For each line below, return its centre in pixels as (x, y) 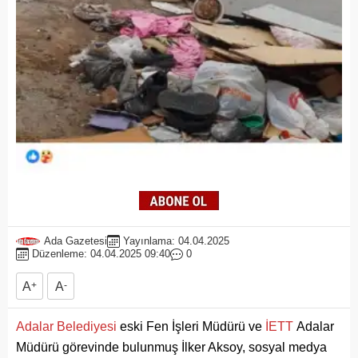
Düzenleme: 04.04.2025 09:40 (101, 254)
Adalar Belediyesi (66, 326)
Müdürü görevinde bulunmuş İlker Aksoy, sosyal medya (171, 347)
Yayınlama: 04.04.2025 (176, 241)
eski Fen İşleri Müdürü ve (191, 326)
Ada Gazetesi (76, 241)
